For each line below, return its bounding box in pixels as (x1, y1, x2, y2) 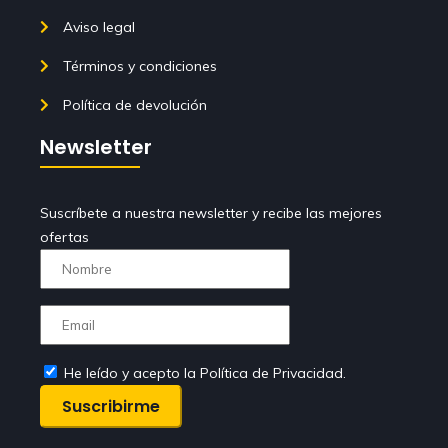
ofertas (40, 228, 89, 247)
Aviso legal (62, 18, 135, 37)
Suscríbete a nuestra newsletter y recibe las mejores (40, 204, 382, 223)
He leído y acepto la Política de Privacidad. (64, 364, 346, 383)
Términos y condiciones (62, 57, 217, 76)
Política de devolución (62, 96, 207, 115)
